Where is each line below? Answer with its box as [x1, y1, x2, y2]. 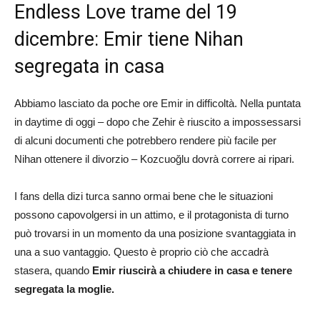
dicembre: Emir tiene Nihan [14, 27, 244, 51]
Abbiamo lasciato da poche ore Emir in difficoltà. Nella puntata [14, 96, 301, 109]
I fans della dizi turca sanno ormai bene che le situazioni [14, 189, 273, 202]
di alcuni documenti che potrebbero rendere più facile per [14, 134, 276, 146]
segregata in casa [14, 54, 164, 78]
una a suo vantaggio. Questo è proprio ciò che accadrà [14, 245, 269, 258]
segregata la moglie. [14, 282, 114, 295]
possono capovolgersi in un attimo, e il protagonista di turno [14, 208, 289, 221]
